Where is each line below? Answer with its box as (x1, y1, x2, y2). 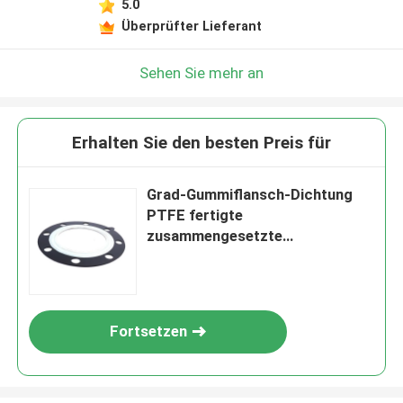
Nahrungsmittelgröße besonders (147, 247, 373, 266)
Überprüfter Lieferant (121, 18, 262, 33)
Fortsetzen (110, 322, 188, 341)
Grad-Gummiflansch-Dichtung (147, 185, 354, 204)
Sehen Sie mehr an (139, 63, 264, 82)
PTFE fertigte (147, 206, 244, 225)
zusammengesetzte (147, 227, 283, 246)
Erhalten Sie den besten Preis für (72, 132, 331, 154)
